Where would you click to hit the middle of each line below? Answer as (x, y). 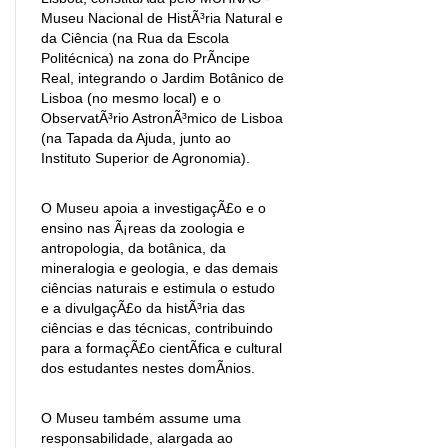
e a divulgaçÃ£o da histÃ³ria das (143, 307)
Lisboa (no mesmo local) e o (131, 97)
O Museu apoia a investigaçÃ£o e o (153, 207)
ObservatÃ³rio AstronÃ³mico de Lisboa (162, 117)
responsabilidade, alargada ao (137, 437)
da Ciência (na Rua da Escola (135, 37)
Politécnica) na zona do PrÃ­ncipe (145, 57)
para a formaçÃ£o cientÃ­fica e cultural (161, 347)
